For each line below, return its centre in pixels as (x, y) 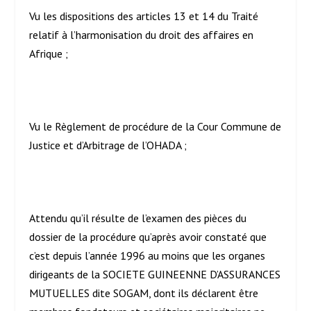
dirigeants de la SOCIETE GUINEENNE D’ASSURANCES (155, 275)
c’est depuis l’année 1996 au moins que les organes (148, 256)
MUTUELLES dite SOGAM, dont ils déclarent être (144, 293)
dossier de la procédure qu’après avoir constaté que (148, 237)
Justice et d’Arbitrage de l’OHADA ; (108, 145)
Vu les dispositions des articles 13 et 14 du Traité (144, 16)
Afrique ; (49, 53)
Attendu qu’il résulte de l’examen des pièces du (138, 218)
